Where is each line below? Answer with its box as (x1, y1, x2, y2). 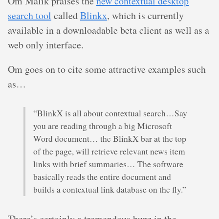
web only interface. (8, 38, 84, 51)
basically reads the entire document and (33, 171, 171, 182)
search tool (8, 9, 51, 22)
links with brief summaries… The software (33, 158, 183, 170)
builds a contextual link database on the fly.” (33, 184, 186, 195)
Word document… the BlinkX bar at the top (33, 133, 186, 144)
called (51, 9, 80, 22)
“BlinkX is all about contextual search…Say (33, 108, 187, 119)
